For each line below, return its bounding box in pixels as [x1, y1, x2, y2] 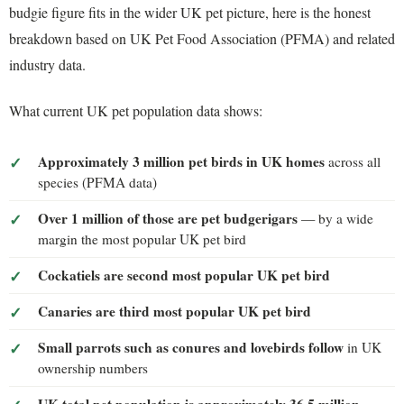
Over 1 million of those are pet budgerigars [38, 207, 298, 228]
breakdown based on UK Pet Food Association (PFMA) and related [9, 28, 395, 48]
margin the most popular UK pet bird [38, 229, 246, 248]
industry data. [9, 54, 86, 74]
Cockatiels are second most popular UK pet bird [38, 264, 330, 285]
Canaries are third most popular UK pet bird [38, 300, 311, 321]
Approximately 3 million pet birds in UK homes [38, 151, 325, 171]
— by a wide [298, 208, 373, 227]
